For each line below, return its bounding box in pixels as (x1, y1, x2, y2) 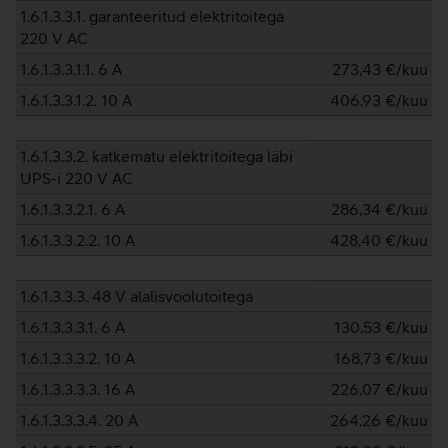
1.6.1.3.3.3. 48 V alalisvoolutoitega (20, 287, 253, 305)
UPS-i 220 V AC (20, 169, 133, 187)
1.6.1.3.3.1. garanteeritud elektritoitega (20, 7, 284, 25)
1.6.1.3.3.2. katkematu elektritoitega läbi (20, 147, 293, 165)
